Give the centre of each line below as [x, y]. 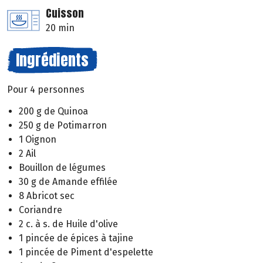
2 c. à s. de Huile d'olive [68, 224]
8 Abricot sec [47, 196]
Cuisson [65, 14]
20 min [60, 28]
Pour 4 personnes [46, 90]
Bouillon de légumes [62, 168]
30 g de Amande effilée [68, 182]
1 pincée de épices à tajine [76, 238]
